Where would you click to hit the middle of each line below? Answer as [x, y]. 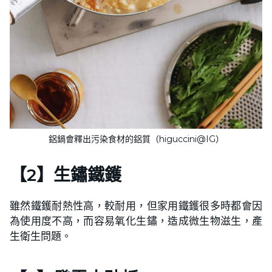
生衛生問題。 [41, 236]
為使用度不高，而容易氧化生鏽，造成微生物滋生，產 [136, 220]
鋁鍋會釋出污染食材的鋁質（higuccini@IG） [136, 139]
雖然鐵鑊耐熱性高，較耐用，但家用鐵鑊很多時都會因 [136, 205]
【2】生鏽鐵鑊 [66, 175]
